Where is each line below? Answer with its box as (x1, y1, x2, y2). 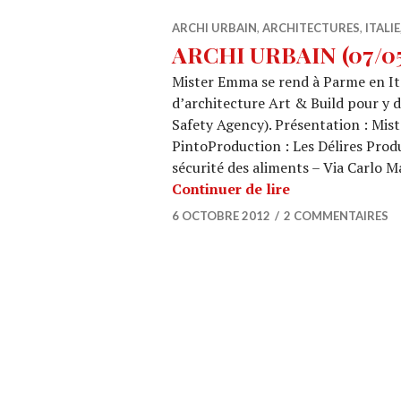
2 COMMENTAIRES (284, 209, 388, 223)
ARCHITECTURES (262, 21, 360, 35)
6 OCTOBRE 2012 (172, 209, 270, 223)
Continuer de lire (172, 179, 290, 199)
